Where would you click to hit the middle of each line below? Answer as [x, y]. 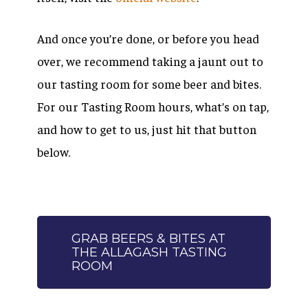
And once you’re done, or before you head [148, 38]
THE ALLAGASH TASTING [149, 253]
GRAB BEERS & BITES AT [148, 239]
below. [54, 152]
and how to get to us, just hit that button [147, 129]
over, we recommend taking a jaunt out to [150, 61]
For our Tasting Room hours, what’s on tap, [153, 107]
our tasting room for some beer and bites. [149, 84]
